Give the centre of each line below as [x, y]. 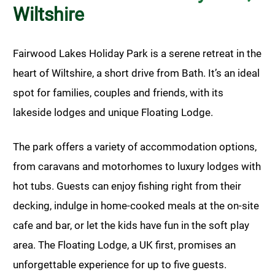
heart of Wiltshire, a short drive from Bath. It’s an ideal [136, 73]
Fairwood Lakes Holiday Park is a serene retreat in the [137, 54]
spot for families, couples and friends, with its [118, 93]
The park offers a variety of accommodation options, [135, 147]
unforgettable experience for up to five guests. [120, 265]
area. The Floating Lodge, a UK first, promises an [124, 245]
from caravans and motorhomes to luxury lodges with [137, 167]
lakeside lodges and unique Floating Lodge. [113, 113]
